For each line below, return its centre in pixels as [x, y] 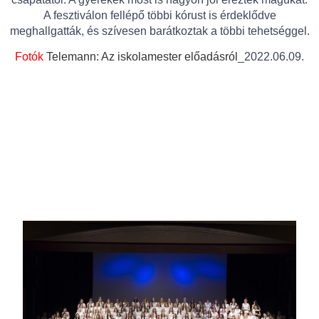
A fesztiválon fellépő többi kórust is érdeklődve [159, 15]
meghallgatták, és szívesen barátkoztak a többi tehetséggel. [159, 31]
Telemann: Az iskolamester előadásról [142, 57]
